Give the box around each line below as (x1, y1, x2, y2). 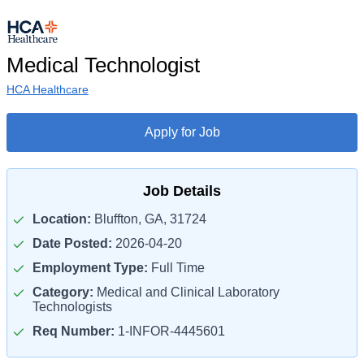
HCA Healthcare (6, 83, 89, 96)
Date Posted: (32, 236, 112, 250)
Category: (32, 285, 93, 299)
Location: (32, 212, 91, 226)
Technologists (32, 300, 112, 314)
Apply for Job (144, 125, 220, 139)
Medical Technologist (6, 53, 200, 77)
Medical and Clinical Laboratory (93, 285, 279, 299)
